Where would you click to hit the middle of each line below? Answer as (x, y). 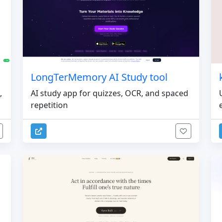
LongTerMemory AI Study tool (99, 77)
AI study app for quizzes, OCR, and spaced (110, 93)
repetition (49, 105)
